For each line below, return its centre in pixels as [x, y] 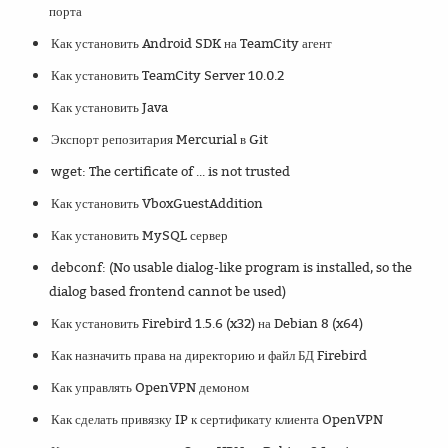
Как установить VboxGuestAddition [157, 203]
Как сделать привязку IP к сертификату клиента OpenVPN [217, 419]
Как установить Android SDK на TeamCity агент [192, 43]
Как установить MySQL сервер [140, 235]
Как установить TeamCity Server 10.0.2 [168, 75]
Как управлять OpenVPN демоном [150, 387]
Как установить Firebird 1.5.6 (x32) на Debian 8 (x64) [207, 323]
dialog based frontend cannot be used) [168, 291]
